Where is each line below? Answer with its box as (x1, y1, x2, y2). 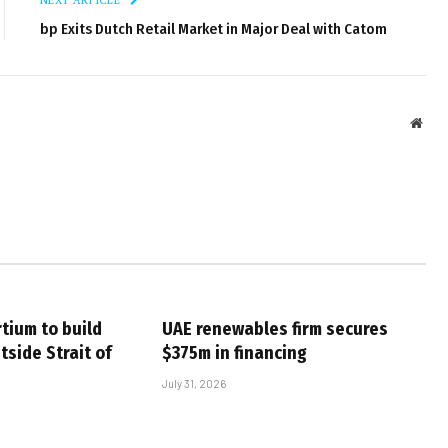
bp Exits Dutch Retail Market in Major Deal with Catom (40, 19, 387, 38)
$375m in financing (162, 341, 307, 364)
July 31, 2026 (162, 376, 226, 390)
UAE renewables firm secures (162, 317, 388, 340)
